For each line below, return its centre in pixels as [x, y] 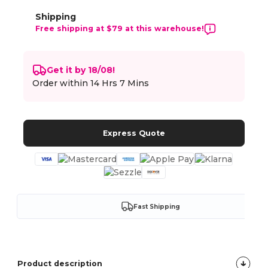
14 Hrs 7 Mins [120, 83]
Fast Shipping [156, 206]
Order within [62, 83]
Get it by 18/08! [81, 70]
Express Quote [134, 133]
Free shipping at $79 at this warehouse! [120, 28]
